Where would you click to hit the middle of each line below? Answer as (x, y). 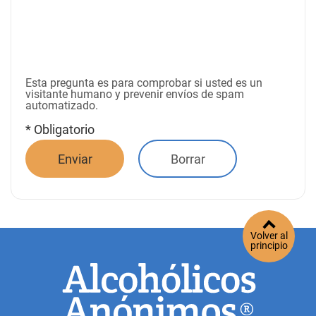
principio (269, 246)
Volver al (269, 236)
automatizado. (62, 105)
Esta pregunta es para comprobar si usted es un (144, 83)
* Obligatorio (60, 129)
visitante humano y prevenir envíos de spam (135, 94)
